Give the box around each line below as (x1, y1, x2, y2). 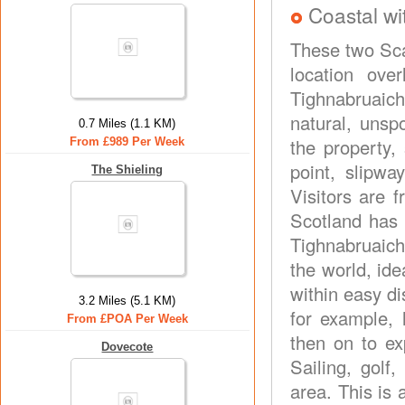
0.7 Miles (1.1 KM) (79, 117, 176, 130)
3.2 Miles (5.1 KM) (79, 294, 176, 307)
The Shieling (91, 163, 164, 176)
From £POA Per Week (67, 312, 188, 325)
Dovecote (101, 340, 154, 353)
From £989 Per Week (70, 135, 185, 148)
